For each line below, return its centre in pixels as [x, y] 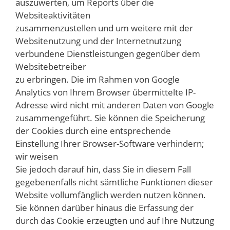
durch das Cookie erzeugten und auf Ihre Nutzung [115, 220]
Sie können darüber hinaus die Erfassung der [104, 207]
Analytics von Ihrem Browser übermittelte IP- [106, 92]
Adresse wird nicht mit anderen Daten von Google [115, 105]
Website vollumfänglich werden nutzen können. [111, 195]
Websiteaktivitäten [53, 15]
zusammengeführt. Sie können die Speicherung [110, 118]
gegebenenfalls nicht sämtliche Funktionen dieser [114, 182]
